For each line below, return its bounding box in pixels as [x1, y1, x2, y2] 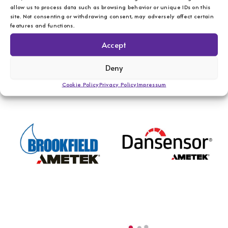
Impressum [136, 80, 166, 88]
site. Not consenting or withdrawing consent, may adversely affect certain [10, 12, 214, 20]
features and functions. [10, 21, 74, 29]
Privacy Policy [99, 80, 137, 88]
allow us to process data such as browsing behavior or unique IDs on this [10, 3, 211, 11]
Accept [101, 39, 127, 50]
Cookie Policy [62, 80, 99, 88]
